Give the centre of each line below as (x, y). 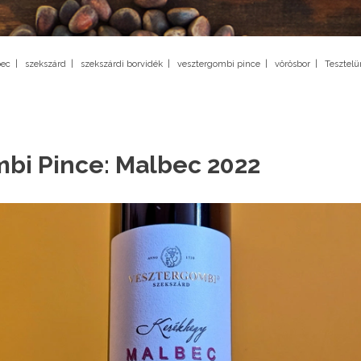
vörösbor (292, 64)
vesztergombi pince (218, 64)
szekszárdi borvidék (121, 64)
